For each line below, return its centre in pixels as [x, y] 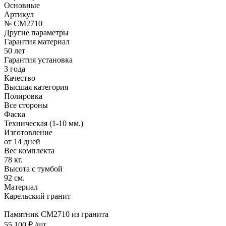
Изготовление [28, 132]
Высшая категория [36, 87]
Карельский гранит [37, 196]
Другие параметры [36, 32]
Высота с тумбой [33, 168]
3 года [15, 69]
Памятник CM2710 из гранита [56, 214]
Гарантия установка [38, 60]
